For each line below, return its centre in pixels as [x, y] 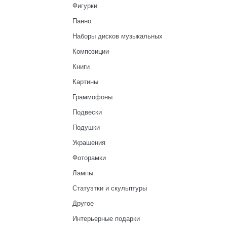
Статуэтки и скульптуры [109, 188]
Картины [85, 82]
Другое [83, 203]
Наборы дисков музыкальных [117, 36]
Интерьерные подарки [106, 219]
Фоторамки [89, 158]
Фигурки [85, 6]
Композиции [90, 51]
